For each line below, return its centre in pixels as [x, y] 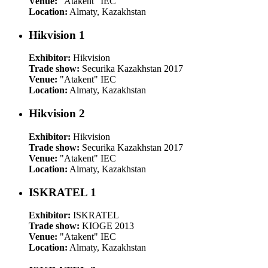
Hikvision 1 [57, 35]
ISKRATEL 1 [63, 192]
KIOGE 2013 [107, 226]
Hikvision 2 [57, 114]
